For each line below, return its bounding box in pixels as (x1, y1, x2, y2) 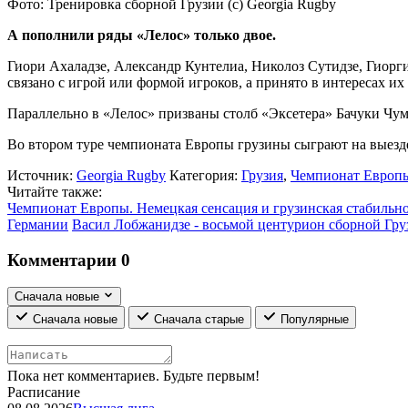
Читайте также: (7, 183, 102, 199)
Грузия (241, 167, 283, 183)
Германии (7, 216, 68, 232)
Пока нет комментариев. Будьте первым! (7, 368, 260, 384)
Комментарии (7, 250, 121, 270)
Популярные (280, 312, 349, 327)
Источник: (7, 167, 73, 183)
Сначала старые (154, 312, 244, 327)
